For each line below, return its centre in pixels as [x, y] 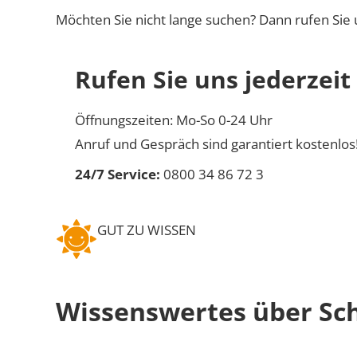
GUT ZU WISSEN [147, 229]
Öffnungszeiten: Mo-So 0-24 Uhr [174, 120]
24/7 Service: [118, 174]
